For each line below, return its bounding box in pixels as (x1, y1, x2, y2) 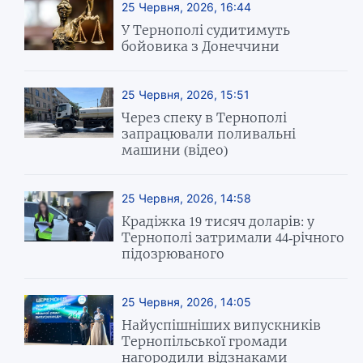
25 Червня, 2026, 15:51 (122, 87, 250, 101)
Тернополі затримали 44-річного (122, 228, 345, 246)
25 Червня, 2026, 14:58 (122, 190, 252, 205)
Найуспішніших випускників (122, 316, 322, 333)
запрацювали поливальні (122, 125, 297, 142)
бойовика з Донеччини (122, 37, 280, 54)
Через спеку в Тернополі (122, 109, 288, 126)
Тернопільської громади (122, 332, 288, 349)
